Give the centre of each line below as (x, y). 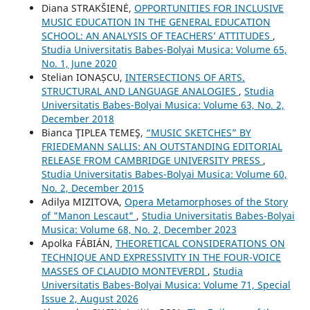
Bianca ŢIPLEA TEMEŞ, (93, 133)
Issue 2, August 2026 (90, 299)
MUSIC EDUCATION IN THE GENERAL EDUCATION (156, 22)
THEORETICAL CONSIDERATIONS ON (200, 244)
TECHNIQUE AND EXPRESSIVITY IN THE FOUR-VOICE (161, 257)
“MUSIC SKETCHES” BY (198, 133)
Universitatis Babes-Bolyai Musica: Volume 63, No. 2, (163, 105)
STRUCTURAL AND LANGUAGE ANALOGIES (140, 91)
